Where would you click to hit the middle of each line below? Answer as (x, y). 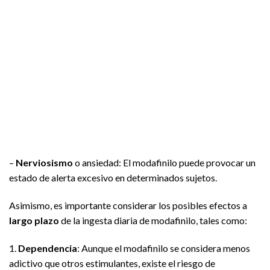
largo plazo (34, 221)
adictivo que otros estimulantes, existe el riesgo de (112, 263)
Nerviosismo (44, 163)
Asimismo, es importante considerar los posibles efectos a (128, 206)
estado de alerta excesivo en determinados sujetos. (113, 178)
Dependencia (48, 248)
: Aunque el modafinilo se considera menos (164, 248)
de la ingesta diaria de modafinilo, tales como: (153, 221)
